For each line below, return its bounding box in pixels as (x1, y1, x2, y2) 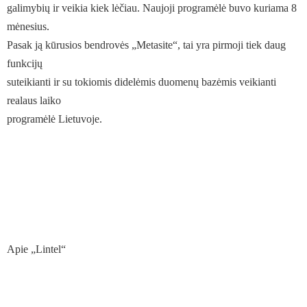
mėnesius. (7, 21, 49, 32)
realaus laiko (7, 95, 61, 106)
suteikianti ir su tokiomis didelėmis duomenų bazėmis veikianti (7, 76, 276, 88)
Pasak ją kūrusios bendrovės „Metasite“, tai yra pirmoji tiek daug (7, 39, 286, 51)
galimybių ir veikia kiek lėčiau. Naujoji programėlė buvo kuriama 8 (7, 2, 297, 14)
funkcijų (7, 58, 42, 69)
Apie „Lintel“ (7, 243, 66, 255)
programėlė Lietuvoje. (7, 113, 102, 125)
